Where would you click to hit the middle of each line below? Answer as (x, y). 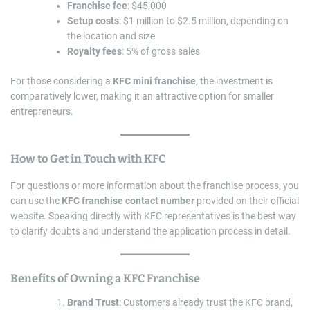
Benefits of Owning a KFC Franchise (105, 279)
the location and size (111, 36)
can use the (36, 201)
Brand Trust (93, 303)
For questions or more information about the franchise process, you (155, 186)
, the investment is (234, 81)
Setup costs (93, 21)
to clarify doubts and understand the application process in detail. (151, 231)
